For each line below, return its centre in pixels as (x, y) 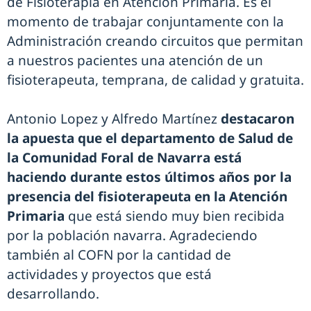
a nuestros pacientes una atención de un (135, 61)
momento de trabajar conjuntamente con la (145, 22)
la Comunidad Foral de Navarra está (124, 158)
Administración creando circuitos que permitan (155, 41)
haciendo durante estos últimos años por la (149, 177)
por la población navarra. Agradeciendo (132, 236)
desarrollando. (53, 294)
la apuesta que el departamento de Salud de (150, 138)
